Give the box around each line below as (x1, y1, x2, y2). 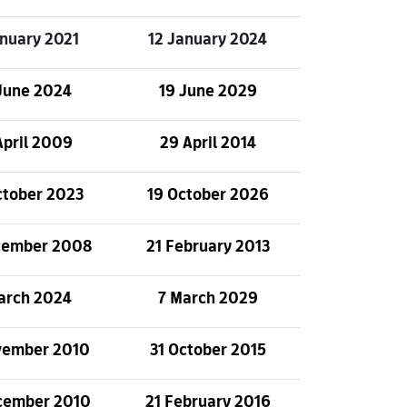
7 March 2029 (157, 284, 258, 311)
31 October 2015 (149, 336, 266, 362)
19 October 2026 (146, 181, 269, 207)
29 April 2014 (159, 129, 256, 155)
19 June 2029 (158, 77, 257, 104)
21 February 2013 (145, 233, 270, 259)
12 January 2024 (148, 25, 267, 52)
